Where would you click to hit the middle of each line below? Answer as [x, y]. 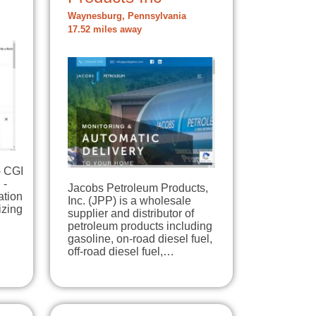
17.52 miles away [105, 30]
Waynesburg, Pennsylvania [127, 17]
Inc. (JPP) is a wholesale [129, 201]
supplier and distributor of [131, 213]
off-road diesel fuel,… [121, 251]
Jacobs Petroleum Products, [138, 188]
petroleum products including [140, 226]
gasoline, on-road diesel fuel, [140, 239]
